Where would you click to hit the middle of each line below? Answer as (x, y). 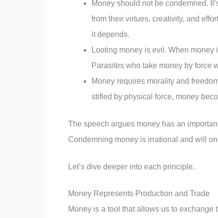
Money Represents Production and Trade (139, 194)
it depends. (110, 34)
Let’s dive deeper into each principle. (131, 166)
